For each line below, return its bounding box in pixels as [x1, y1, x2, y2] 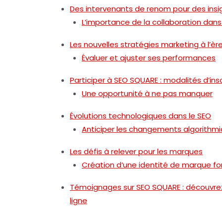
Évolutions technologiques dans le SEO [70, 110, 211, 121]
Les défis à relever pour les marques [70, 146, 203, 157]
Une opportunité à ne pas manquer [82, 88, 213, 99]
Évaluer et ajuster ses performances [82, 52, 216, 63]
